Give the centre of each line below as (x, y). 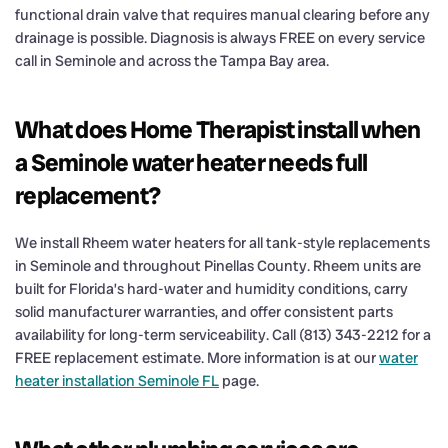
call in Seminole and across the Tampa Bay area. (172, 60)
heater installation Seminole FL (117, 380)
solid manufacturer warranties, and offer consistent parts (204, 311)
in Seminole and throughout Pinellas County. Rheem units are (218, 265)
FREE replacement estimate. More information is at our (197, 357)
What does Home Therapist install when (218, 129)
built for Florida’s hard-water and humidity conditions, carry (211, 288)
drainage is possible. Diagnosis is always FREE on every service (220, 37)
